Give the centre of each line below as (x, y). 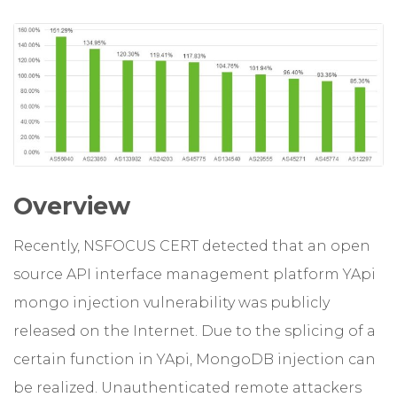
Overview (72, 206)
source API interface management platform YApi (195, 275)
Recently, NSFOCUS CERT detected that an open (192, 246)
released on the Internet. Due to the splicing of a (195, 331)
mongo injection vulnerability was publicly (171, 303)
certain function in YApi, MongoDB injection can (195, 360)
